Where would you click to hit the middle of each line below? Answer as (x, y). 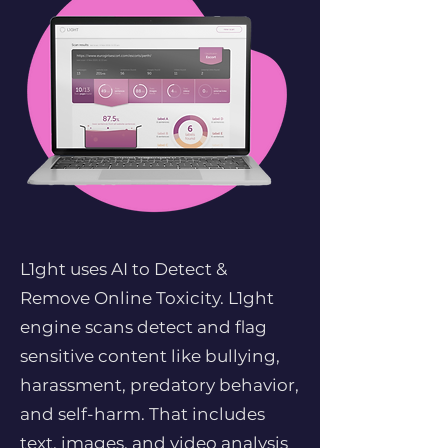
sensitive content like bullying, (150, 356)
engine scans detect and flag (143, 327)
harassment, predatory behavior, (159, 385)
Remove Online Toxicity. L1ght (147, 298)
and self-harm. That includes (142, 414)
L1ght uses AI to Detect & (123, 269)
